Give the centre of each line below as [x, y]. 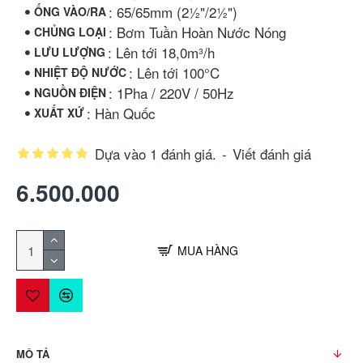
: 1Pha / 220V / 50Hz [171, 93]
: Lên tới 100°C [174, 73]
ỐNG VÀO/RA [70, 11]
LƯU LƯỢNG [70, 52]
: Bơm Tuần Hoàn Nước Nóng [197, 32]
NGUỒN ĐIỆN [70, 92]
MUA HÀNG [207, 250]
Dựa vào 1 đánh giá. [156, 154]
